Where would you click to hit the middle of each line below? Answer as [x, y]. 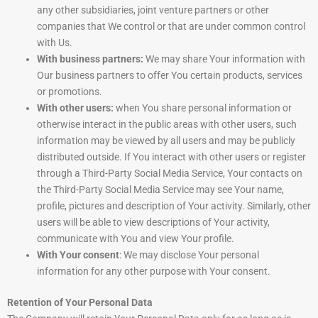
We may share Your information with [224, 59]
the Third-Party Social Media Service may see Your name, [160, 190]
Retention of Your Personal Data [80, 303]
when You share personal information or [203, 108]
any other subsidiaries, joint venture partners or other [153, 10]
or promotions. [70, 92]
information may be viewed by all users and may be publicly [166, 141]
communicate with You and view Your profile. [136, 239]
